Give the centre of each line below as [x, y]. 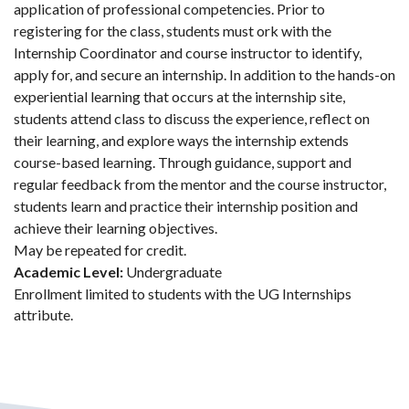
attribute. [43, 315]
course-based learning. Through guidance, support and [183, 163]
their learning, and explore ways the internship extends [181, 141]
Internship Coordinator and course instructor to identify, [188, 53]
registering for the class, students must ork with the [173, 31]
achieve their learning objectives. [115, 228]
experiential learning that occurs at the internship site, [179, 97]
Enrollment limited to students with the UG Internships [183, 294]
